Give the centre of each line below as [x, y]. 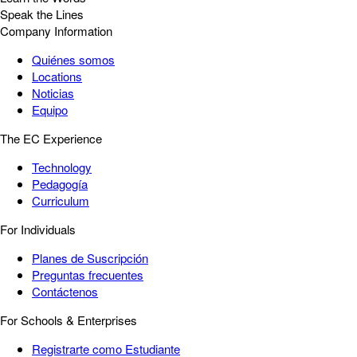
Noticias [53, 93]
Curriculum [61, 201]
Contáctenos [65, 292]
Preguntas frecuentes [88, 275]
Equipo [50, 110]
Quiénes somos [73, 60]
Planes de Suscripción [90, 258]
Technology [62, 167]
